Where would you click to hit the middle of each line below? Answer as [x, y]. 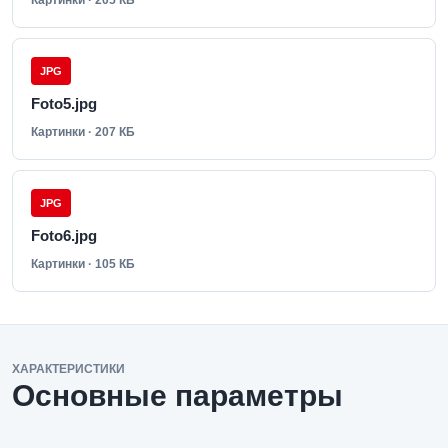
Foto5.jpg [64, 103]
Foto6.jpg [64, 235]
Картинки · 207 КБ [83, 132]
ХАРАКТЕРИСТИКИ [68, 369]
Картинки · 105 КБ [83, 264]
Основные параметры [177, 395]
